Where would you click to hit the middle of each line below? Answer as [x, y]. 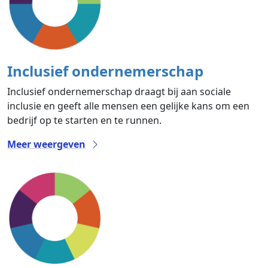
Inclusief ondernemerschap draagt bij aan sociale [119, 92]
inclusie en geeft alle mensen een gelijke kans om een [128, 106]
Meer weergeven [46, 144]
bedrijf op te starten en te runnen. [84, 121]
